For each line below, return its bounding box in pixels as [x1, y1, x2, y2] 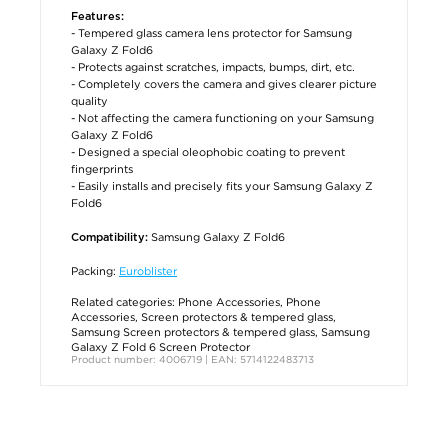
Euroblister [119, 264, 177, 277]
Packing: [71, 264, 119, 277]
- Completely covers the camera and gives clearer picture [71, 77, 377, 90]
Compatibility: [71, 231, 151, 243]
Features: [71, 10, 124, 22]
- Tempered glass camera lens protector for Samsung [71, 26, 352, 39]
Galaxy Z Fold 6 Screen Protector [71, 340, 250, 353]
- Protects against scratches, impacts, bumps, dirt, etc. [71, 60, 355, 73]
